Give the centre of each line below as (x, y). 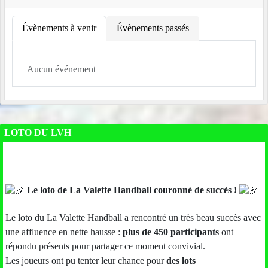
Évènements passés (153, 28)
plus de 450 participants (171, 232)
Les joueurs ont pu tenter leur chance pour (86, 260)
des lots (181, 260)
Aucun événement (61, 69)
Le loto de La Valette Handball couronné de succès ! (132, 190)
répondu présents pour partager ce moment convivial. (105, 246)
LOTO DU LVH (38, 133)
